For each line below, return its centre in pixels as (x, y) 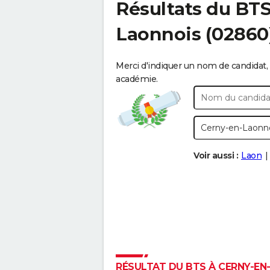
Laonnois (158, 34)
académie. (137, 79)
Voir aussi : (216, 155)
